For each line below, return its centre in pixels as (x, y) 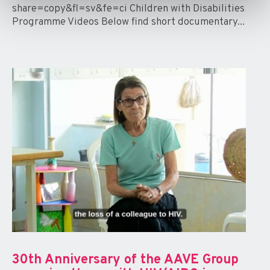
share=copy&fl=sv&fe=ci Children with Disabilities (128, 9)
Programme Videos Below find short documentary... (128, 23)
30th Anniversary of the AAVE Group (125, 260)
